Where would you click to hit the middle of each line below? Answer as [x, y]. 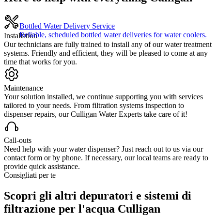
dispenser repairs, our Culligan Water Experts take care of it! [96, 114]
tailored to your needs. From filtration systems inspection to [94, 105]
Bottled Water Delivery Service [67, 26]
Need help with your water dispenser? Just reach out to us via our [103, 149]
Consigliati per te [30, 175]
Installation [21, 36]
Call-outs [18, 140]
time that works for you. [40, 62]
